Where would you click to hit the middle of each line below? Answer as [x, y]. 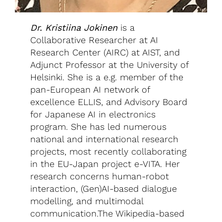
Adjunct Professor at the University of [110, 64]
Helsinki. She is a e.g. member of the [107, 77]
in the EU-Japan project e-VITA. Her [105, 164]
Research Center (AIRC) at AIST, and [105, 52]
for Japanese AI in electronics [93, 114]
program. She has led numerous [99, 126]
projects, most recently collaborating [109, 151]
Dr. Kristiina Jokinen [74, 27]
